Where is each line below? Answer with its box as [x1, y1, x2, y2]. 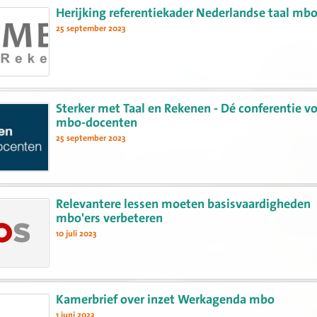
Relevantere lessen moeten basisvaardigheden [56, 196, 311, 213]
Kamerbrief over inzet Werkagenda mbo [56, 292, 275, 309]
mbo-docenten [56, 115, 138, 132]
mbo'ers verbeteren [56, 210, 163, 227]
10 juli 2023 [56, 228, 97, 240]
